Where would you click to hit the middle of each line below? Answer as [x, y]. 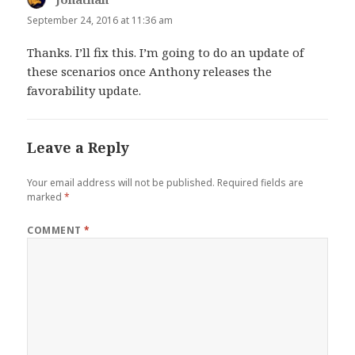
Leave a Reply [78, 148]
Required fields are [261, 183]
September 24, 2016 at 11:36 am [100, 20]
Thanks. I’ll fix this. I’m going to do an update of [166, 53]
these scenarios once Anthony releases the [150, 72]
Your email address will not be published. [121, 183]
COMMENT [56, 231]
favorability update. [84, 91]
